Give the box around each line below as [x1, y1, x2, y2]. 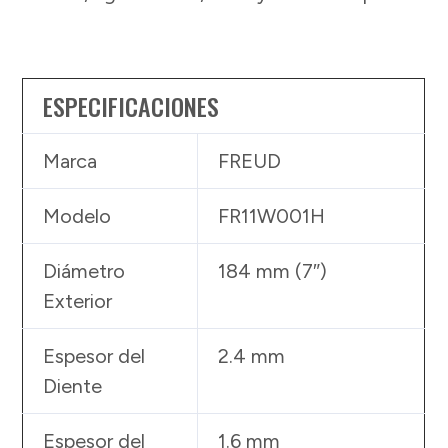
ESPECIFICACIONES [43, 88, 220, 125]
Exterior [43, 289, 113, 314]
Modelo [43, 204, 112, 229]
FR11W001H [218, 204, 326, 229]
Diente [43, 374, 103, 399]
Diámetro [43, 259, 126, 284]
